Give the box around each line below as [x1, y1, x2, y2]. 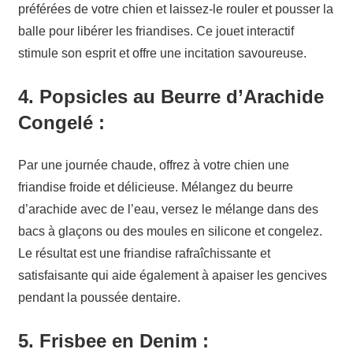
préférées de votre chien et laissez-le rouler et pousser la [17, 2, 333, 17]
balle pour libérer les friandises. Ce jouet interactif [17, 24, 294, 39]
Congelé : [17, 112, 105, 134]
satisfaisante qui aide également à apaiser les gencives [17, 269, 327, 283]
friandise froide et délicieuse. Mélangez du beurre [17, 180, 293, 195]
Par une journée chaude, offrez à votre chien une [17, 158, 289, 173]
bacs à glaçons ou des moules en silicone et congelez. [17, 225, 322, 239]
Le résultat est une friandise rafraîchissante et [17, 247, 270, 261]
